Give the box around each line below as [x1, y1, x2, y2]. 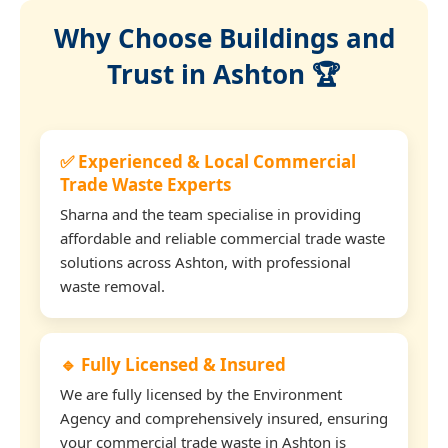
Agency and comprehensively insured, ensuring [60, 407, 388, 428]
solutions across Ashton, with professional [60, 251, 351, 272]
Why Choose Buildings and [53, 19, 395, 56]
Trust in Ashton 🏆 [107, 55, 341, 92]
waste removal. [60, 275, 165, 296]
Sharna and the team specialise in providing [60, 203, 361, 224]
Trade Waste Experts [60, 172, 231, 196]
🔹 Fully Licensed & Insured [60, 352, 286, 376]
